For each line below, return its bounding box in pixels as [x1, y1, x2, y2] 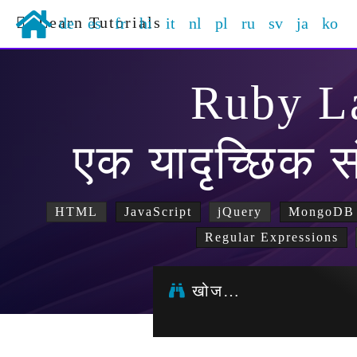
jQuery [218, 205, 262, 218]
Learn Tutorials [27, 14, 162, 31]
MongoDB [288, 205, 355, 218]
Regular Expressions [204, 230, 339, 244]
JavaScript [124, 205, 192, 218]
